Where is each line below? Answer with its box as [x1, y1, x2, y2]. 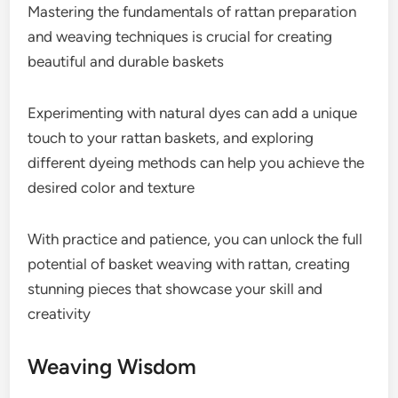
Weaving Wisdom [28, 353, 197, 379]
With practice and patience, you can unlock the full [28, 229, 363, 248]
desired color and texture [28, 178, 195, 196]
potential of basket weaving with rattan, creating [28, 254, 351, 273]
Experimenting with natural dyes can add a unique [28, 103, 358, 122]
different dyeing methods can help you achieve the [28, 153, 365, 171]
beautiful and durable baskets [28, 52, 225, 70]
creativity [28, 304, 92, 322]
